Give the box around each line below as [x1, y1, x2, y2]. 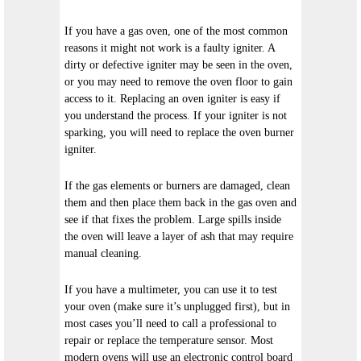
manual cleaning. [64, 247, 142, 259]
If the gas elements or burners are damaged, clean [64, 179, 290, 192]
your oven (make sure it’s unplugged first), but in [64, 300, 290, 313]
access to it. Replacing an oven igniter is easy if [64, 92, 280, 105]
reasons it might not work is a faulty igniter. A [64, 41, 275, 54]
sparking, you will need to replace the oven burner [64, 126, 294, 139]
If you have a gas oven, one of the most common [64, 24, 288, 37]
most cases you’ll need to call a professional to [64, 317, 276, 330]
